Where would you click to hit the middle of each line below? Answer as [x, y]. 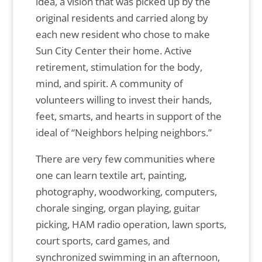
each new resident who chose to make [123, 35]
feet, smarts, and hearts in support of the [128, 116]
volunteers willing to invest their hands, [123, 100]
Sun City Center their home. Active [113, 51]
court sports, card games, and [102, 241]
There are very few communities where [125, 159]
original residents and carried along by [122, 18]
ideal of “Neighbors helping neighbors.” [123, 133]
